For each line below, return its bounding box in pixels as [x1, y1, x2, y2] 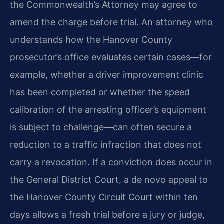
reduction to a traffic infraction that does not [10, 139, 201, 150]
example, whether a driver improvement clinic [10, 69, 203, 80]
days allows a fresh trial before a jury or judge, [10, 209, 205, 220]
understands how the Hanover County [10, 34, 172, 45]
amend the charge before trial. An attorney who [10, 16, 213, 27]
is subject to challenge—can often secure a [10, 121, 192, 132]
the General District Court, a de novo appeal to [10, 174, 208, 185]
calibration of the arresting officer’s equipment [10, 104, 206, 115]
